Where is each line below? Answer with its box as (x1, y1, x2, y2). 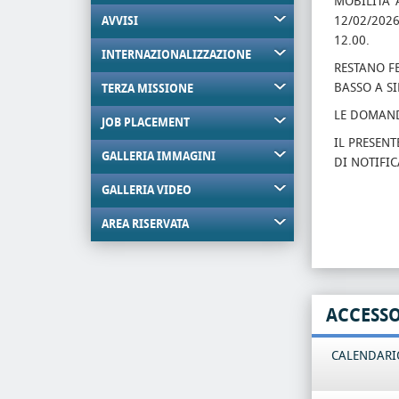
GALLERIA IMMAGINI (102, 150, 216, 163)
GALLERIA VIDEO (102, 183, 191, 197)
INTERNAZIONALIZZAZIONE (102, 48, 251, 61)
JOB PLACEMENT (102, 116, 190, 129)
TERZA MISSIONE (102, 82, 193, 95)
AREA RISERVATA (102, 217, 189, 231)
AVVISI (102, 14, 138, 28)
